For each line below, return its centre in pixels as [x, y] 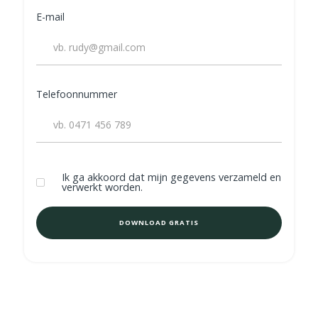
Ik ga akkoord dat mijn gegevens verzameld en [171, 177]
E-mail [50, 17]
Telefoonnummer [77, 94]
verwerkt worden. [102, 187]
